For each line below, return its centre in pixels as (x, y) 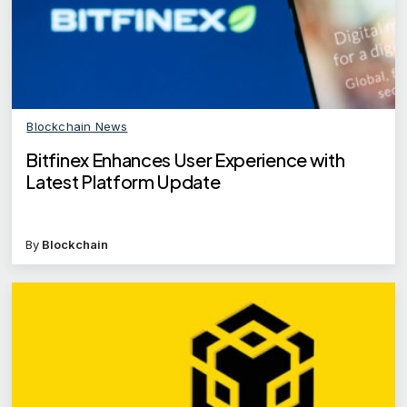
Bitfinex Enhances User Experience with (185, 160)
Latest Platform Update (123, 182)
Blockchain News (77, 127)
